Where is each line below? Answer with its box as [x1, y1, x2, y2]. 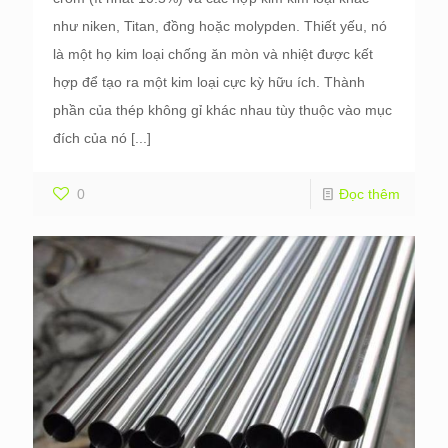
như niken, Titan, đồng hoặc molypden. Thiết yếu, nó [53, 18, 387, 35]
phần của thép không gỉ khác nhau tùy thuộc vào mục [53, 102, 392, 119]
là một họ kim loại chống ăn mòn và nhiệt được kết [53, 46, 373, 63]
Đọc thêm [339, 186, 400, 203]
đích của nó [53, 130, 127, 147]
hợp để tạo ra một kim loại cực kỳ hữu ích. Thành [53, 74, 365, 91]
